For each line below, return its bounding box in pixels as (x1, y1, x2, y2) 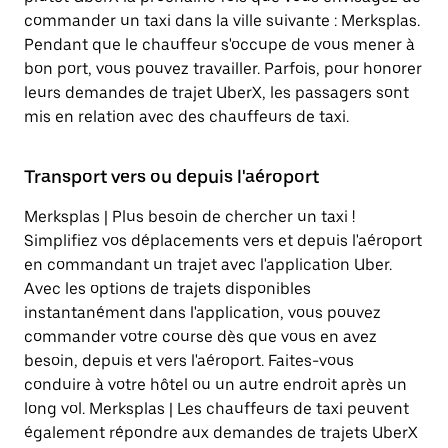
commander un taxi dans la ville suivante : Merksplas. (24, 11, 420, 30)
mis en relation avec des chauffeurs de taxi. (24, 107, 349, 126)
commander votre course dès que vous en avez (24, 327, 377, 346)
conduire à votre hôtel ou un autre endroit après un (24, 375, 407, 394)
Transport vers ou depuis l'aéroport (24, 166, 319, 187)
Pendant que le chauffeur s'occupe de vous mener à (24, 35, 415, 54)
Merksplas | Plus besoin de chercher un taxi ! (24, 207, 355, 226)
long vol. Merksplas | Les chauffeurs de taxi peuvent (24, 399, 409, 418)
